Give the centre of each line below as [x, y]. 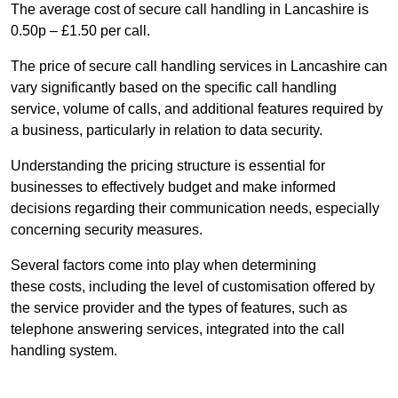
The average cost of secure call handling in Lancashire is [190, 10]
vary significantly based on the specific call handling [174, 88]
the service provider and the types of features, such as [179, 308]
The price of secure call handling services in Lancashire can [199, 67]
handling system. [64, 351]
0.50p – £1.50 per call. [80, 31]
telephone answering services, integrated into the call [178, 330]
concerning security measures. [107, 230]
